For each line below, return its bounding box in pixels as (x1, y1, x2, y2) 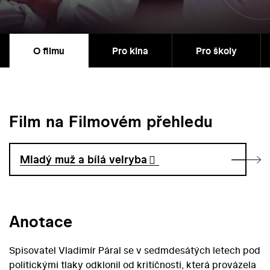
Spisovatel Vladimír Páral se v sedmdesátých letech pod (9, 243, 260, 257)
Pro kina (112, 44, 148, 58)
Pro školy (196, 44, 237, 58)
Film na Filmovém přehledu (9, 110, 213, 133)
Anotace (9, 210, 72, 233)
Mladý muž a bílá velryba (20, 152, 148, 168)
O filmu (33, 44, 64, 58)
